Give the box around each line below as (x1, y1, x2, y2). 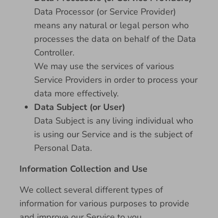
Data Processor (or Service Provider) (34, 6, 176, 18)
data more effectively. (34, 88, 119, 99)
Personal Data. (34, 142, 92, 154)
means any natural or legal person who (34, 19, 189, 31)
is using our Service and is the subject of (34, 128, 193, 140)
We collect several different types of (19, 184, 163, 196)
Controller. (34, 47, 74, 58)
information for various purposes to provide (19, 198, 189, 209)
